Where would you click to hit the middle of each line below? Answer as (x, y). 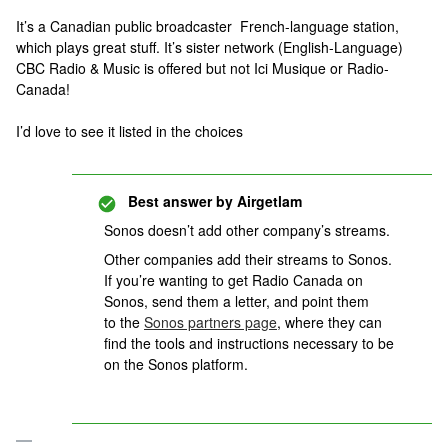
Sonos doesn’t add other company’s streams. (247, 230)
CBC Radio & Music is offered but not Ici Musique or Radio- (202, 68)
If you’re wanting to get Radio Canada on (233, 280)
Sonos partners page (210, 322)
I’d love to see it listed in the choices (129, 131)
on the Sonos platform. (178, 364)
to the (124, 322)
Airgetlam (267, 201)
